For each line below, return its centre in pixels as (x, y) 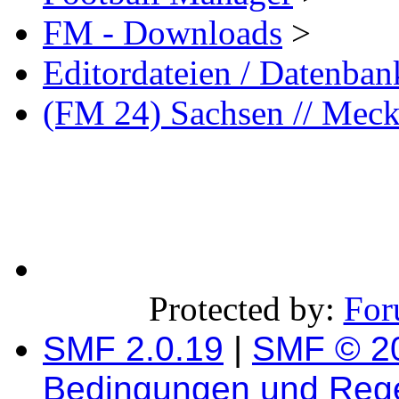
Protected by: (246, 309)
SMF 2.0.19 (133, 349)
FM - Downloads (163, 33)
